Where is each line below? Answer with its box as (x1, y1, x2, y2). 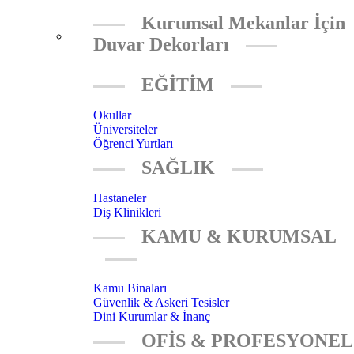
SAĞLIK (137, 156, 220, 178)
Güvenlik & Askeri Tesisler (93, 295, 229, 309)
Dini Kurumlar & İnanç (93, 309, 210, 323)
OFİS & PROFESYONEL (137, 330, 352, 351)
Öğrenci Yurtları (93, 136, 173, 150)
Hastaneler (93, 190, 146, 205)
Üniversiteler (93, 122, 157, 136)
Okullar (93, 107, 131, 122)
